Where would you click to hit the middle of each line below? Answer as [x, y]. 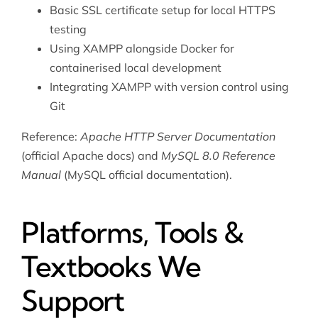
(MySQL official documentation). [146, 175]
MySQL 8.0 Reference [218, 156]
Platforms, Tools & [132, 233]
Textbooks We [111, 267]
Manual [41, 175]
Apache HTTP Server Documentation [177, 137]
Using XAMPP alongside [115, 49]
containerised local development [135, 68]
